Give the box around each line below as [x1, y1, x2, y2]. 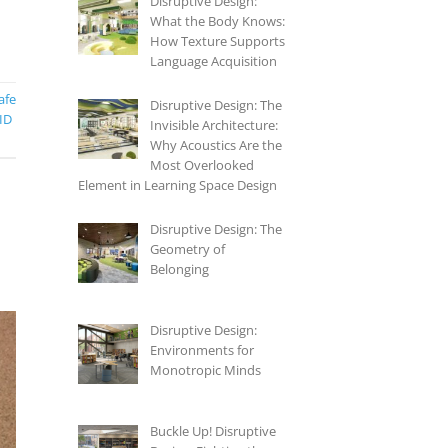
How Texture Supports [150, 32, 285, 51]
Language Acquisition [150, 52, 277, 71]
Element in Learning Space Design [78, 176, 277, 195]
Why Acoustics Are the [150, 136, 282, 155]
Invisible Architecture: [150, 116, 278, 135]
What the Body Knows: [150, 12, 285, 31]
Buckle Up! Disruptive [150, 421, 276, 440]
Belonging [150, 260, 209, 279]
